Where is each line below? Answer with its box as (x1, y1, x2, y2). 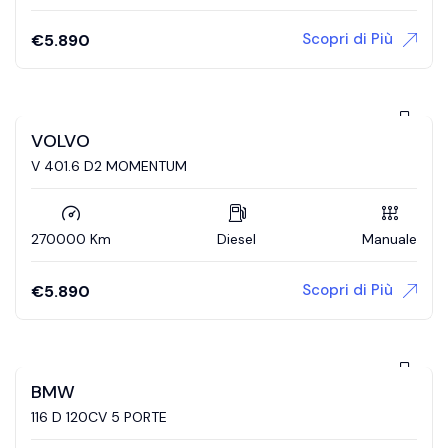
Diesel (217, 229, 256, 248)
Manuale (362, 229, 417, 248)
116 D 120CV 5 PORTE (31, 407, 167, 426)
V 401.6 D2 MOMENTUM (31, 156, 187, 175)
